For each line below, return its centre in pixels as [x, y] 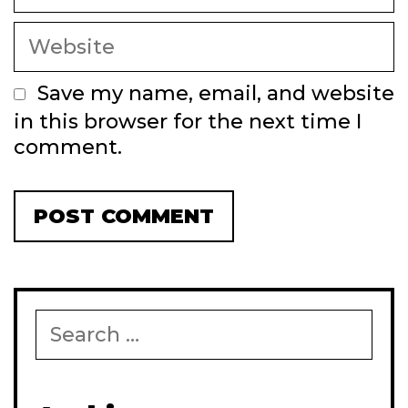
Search [65, 318]
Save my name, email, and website [216, 93]
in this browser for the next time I [188, 121]
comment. [68, 147]
